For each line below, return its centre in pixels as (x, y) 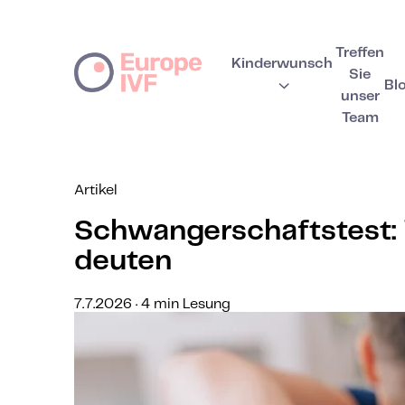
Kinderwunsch (282, 64)
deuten (123, 262)
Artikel (96, 190)
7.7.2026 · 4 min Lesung (152, 304)
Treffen (360, 53)
